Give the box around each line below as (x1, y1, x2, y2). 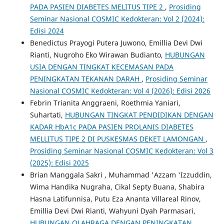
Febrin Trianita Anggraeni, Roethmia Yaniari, (29, 97, 180, 107)
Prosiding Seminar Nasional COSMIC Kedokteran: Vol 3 (29, 145, 213, 155)
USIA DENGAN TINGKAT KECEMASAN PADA (29, 61, 173, 71)
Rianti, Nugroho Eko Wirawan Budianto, (29, 49, 165, 59)
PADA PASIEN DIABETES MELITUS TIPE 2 (29, 1, 165, 11)
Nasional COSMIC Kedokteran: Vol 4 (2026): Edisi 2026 (29, 85, 210, 95)
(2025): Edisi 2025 (29, 157, 89, 167)
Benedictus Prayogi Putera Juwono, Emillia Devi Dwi (29, 37, 202, 47)
